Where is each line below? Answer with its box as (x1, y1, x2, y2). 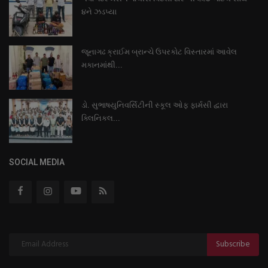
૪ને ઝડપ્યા (81, 7, 117, 16)
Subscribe (216, 237, 250, 252)
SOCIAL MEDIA (9, 157, 65, 167)
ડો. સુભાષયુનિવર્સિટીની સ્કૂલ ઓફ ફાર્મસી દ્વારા (81, 100, 228, 109)
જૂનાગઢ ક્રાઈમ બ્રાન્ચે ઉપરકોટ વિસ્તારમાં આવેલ (81, 47, 237, 56)
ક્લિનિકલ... (81, 113, 120, 123)
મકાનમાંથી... (81, 60, 123, 69)
